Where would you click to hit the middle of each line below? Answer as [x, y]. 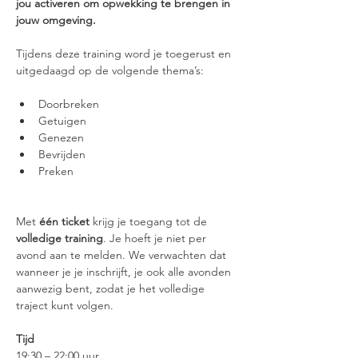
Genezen [61, 137]
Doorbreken [69, 104]
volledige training [60, 238]
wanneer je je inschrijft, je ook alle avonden [125, 272]
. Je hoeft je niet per [156, 238]
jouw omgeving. [56, 20]
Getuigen [62, 121]
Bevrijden [62, 154]
